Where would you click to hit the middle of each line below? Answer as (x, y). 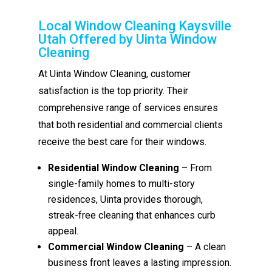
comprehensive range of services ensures (128, 107)
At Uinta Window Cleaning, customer (115, 73)
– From (196, 168)
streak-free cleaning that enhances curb (132, 215)
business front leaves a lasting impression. (140, 262)
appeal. (63, 231)
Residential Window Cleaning (114, 168)
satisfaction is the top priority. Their (114, 90)
